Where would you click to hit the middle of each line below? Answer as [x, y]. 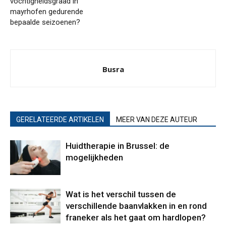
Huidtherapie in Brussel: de [118, 146]
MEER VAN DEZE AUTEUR [157, 120]
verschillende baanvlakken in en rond [136, 206]
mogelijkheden [94, 158]
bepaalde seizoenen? [45, 22]
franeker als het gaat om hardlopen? [136, 218]
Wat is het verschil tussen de [121, 194]
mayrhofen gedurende [47, 12]
